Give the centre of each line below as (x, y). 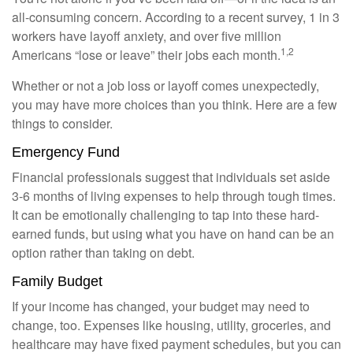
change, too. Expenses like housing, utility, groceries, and (171, 325)
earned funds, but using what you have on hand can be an (173, 234)
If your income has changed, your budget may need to (161, 306)
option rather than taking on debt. (103, 253)
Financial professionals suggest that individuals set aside (171, 177)
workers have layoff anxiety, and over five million (147, 36)
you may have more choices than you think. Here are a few (175, 104)
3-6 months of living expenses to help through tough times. (174, 196)
